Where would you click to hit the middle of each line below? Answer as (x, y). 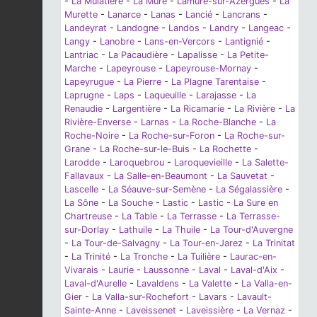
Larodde (82, 163)
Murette (81, 15)
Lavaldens (158, 284)
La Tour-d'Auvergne (252, 230)
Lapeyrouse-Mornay (208, 69)
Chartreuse (88, 217)
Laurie (121, 270)
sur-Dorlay (87, 230)
